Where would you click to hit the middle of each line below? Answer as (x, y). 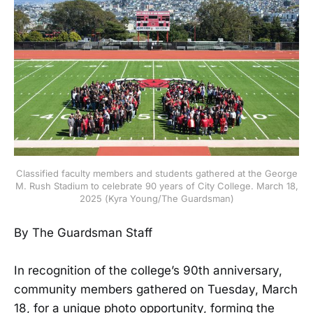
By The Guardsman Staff (83, 233)
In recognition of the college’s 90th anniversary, (148, 271)
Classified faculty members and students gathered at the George (156, 173)
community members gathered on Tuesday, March (156, 290)
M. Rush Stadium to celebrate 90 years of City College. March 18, (156, 185)
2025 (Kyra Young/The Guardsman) (156, 198)
